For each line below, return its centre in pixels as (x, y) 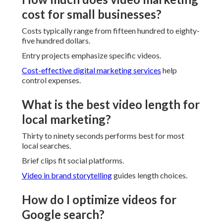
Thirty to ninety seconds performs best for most (103, 136)
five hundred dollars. (56, 41)
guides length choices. (150, 175)
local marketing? (66, 119)
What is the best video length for (111, 105)
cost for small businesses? (92, 14)
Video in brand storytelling (67, 175)
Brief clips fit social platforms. (73, 161)
